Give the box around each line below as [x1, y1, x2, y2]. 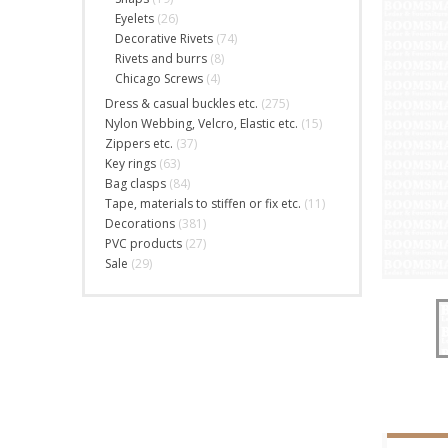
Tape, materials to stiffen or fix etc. [105, 195, 301, 212]
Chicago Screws [115, 70, 203, 87]
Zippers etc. [105, 135, 173, 152]
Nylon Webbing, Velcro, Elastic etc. [105, 115, 298, 132]
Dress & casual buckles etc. [105, 95, 258, 112]
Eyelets [115, 10, 154, 27]
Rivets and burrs [115, 50, 207, 67]
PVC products [105, 235, 182, 252]
